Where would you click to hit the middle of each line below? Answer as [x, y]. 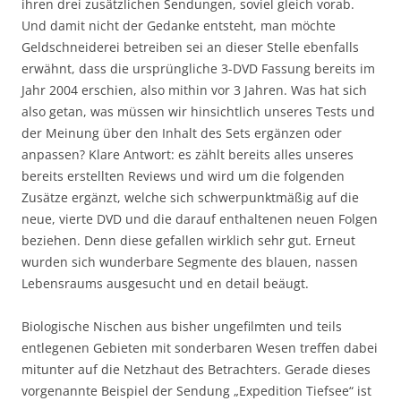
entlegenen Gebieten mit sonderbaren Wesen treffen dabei [200, 347]
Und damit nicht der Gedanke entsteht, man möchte [179, 25]
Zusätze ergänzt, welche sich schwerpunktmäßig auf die [190, 197]
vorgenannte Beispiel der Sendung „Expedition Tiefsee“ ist [196, 390]
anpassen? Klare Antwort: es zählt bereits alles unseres [188, 154]
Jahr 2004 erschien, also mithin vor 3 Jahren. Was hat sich [194, 90]
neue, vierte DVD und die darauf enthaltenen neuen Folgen [200, 218]
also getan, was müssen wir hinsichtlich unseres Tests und [198, 111]
